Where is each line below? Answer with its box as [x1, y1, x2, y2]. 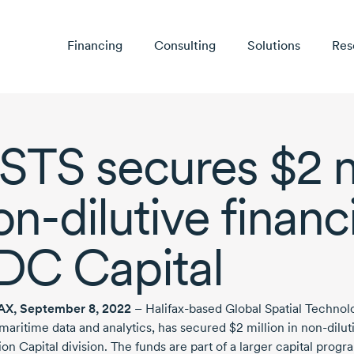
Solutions [247, 38, 300, 54]
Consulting [153, 38, 216, 54]
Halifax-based [145, 301, 222, 317]
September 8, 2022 [20, 301, 131, 317]
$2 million [229, 320, 284, 336]
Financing [66, 38, 122, 54]
